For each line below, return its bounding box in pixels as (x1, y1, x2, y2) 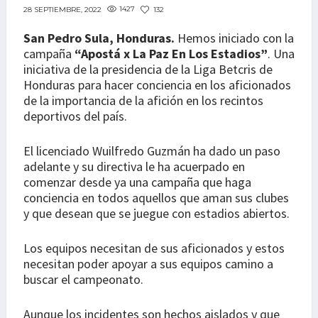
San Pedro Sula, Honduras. (23, 30, 177, 47)
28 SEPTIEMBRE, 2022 (23, 4, 102, 14)
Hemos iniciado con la (177, 30, 294, 47)
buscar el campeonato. (23, 271, 143, 288)
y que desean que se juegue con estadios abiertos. (23, 205, 290, 222)
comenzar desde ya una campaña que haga (23, 174, 251, 191)
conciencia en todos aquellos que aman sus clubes (23, 190, 289, 207)
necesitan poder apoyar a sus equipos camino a (23, 256, 273, 273)
